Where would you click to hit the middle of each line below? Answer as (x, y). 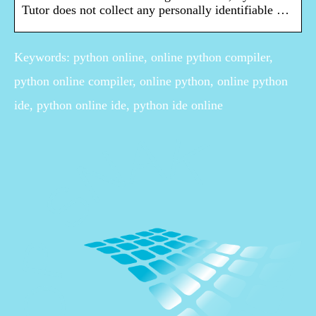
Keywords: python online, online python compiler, (144, 57)
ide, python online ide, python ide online (119, 105)
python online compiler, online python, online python (151, 81)
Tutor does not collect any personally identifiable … (156, 10)
